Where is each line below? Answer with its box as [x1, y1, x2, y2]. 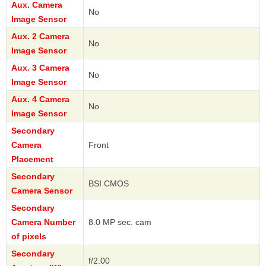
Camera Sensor [11, 186, 72, 196]
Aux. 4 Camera [11, 94, 69, 104]
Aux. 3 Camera [11, 63, 69, 73]
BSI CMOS [88, 179, 129, 189]
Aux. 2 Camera [11, 31, 69, 42]
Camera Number [11, 217, 75, 227]
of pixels [11, 232, 46, 242]
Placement [11, 154, 53, 164]
